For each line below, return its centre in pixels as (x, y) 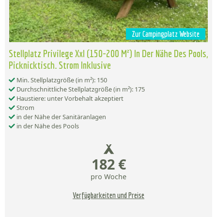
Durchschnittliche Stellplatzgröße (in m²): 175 (80, 89)
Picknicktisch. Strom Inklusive (60, 65)
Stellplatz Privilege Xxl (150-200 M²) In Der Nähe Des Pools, (108, 54)
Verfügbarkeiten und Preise (108, 195)
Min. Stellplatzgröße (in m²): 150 (61, 80)
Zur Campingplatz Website (166, 34)
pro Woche (108, 177)
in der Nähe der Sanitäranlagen (61, 117)
